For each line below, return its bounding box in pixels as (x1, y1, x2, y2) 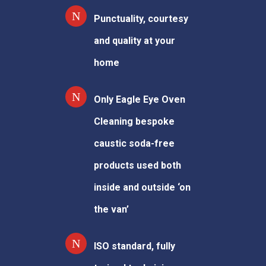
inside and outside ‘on (94, 182, 191, 194)
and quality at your (94, 35, 175, 47)
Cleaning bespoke (94, 116, 175, 128)
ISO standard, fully (94, 240, 175, 252)
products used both (94, 160, 181, 172)
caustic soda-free (94, 138, 175, 150)
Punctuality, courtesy (94, 13, 188, 25)
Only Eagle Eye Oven (94, 94, 185, 106)
